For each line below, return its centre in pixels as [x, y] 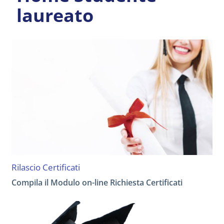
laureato [55, 15]
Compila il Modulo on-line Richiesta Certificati [97, 183]
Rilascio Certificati [46, 167]
